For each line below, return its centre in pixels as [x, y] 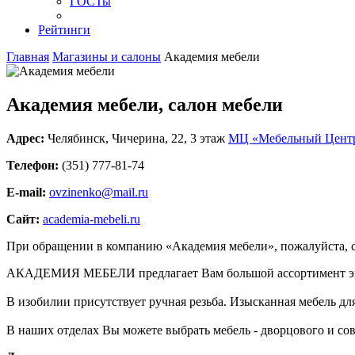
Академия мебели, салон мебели [145, 104]
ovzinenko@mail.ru [99, 192]
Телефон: [32, 165]
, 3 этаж [206, 138]
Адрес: [25, 138]
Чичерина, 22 [148, 138]
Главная [28, 57]
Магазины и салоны [107, 57]
